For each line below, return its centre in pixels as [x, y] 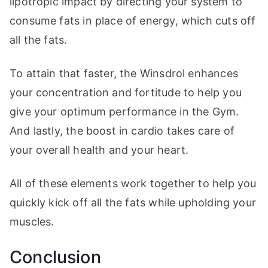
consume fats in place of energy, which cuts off [133, 21]
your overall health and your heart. [99, 150]
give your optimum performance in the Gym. [124, 112]
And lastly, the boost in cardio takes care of [122, 131]
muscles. [32, 222]
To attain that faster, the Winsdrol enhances [124, 74]
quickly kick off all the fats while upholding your [133, 203]
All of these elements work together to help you [133, 184]
